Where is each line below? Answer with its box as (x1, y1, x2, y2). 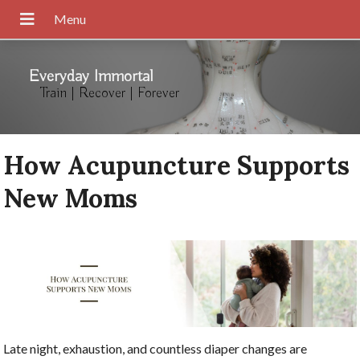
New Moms (3, 181, 138, 215)
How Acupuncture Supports (3, 148, 350, 182)
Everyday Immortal (28, 66, 153, 88)
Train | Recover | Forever (39, 85, 179, 103)
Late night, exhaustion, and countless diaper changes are (3, 341, 308, 357)
